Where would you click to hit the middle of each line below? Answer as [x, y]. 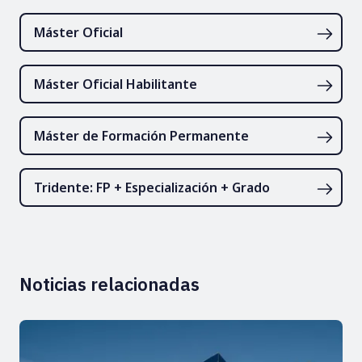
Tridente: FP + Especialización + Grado [152, 187]
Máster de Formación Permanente [141, 135]
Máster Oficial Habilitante [116, 84]
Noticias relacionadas [109, 284]
